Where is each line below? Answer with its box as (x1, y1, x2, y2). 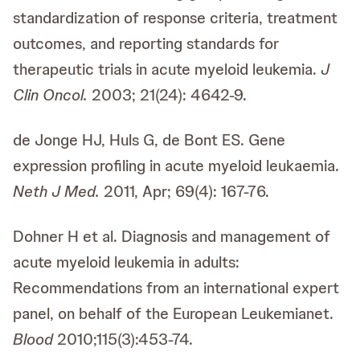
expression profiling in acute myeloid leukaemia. (13, 155, 339, 176)
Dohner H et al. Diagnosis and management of (13, 226, 330, 247)
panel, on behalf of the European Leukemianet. (13, 303, 333, 324)
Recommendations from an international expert (13, 277, 339, 298)
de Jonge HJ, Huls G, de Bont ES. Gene (13, 129, 285, 150)
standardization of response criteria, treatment (13, 7, 337, 28)
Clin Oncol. (13, 84, 92, 105)
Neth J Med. (13, 181, 100, 202)
